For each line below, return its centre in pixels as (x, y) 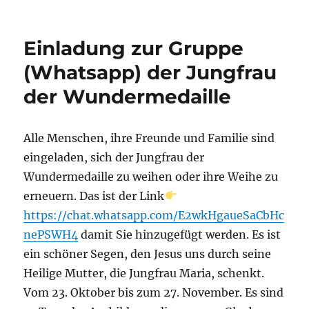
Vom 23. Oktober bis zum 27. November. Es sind (154, 292)
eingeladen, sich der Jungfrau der (114, 157)
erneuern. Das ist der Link (94, 196)
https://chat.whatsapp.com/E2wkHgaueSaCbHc (154, 215)
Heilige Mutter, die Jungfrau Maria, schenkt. (144, 273)
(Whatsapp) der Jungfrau (150, 72)
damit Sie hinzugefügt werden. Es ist (180, 234)
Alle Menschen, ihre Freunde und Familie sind (149, 138)
